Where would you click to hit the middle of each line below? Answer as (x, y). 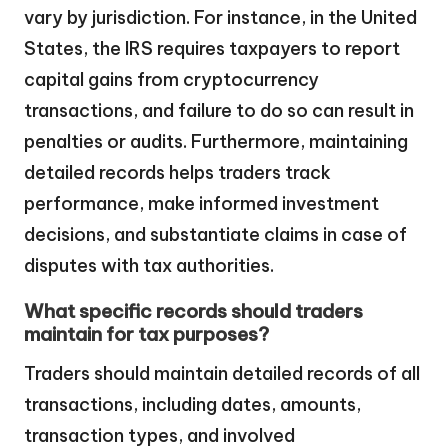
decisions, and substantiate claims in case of (215, 234)
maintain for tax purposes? (146, 333)
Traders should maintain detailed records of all (222, 373)
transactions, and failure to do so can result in (219, 110)
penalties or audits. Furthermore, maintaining (216, 141)
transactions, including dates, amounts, (192, 404)
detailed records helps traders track (177, 172)
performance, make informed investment (201, 203)
